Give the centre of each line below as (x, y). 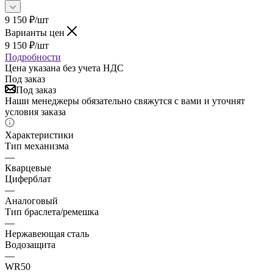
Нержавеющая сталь (47, 233)
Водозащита (30, 244)
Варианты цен (36, 32)
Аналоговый (31, 200)
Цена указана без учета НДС (64, 68)
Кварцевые (28, 168)
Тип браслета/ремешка (52, 211)
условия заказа (35, 112)
